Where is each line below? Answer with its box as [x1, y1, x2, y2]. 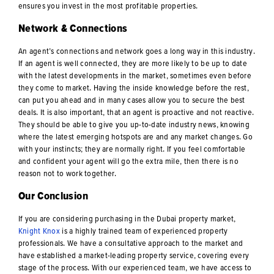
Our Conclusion [18, 190, 88, 202]
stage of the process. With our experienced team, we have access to [18, 263, 252, 272]
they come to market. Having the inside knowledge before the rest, [18, 83, 250, 92]
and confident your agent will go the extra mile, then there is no [18, 157, 239, 166]
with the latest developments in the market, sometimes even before [18, 71, 252, 80]
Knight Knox [18, 226, 60, 235]
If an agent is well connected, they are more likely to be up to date [18, 59, 247, 68]
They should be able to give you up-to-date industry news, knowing [18, 120, 250, 129]
